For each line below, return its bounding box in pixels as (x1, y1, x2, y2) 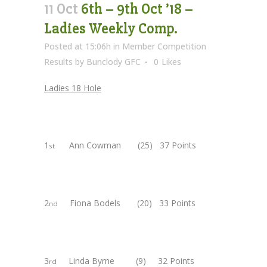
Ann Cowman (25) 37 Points (55, 139, 196, 151)
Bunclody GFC (86, 55, 141, 67)
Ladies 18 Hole (44, 82, 101, 94)
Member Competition (122, 40, 206, 52)
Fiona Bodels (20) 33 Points (58, 197, 195, 209)
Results (44, 55, 73, 67)
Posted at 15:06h (44, 40, 111, 52)
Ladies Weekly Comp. (44, 20, 178, 38)
